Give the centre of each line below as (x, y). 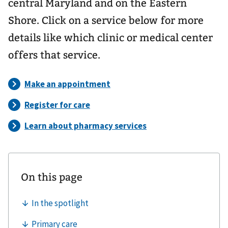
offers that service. (54, 55)
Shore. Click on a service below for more (106, 20)
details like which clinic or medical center (110, 38)
